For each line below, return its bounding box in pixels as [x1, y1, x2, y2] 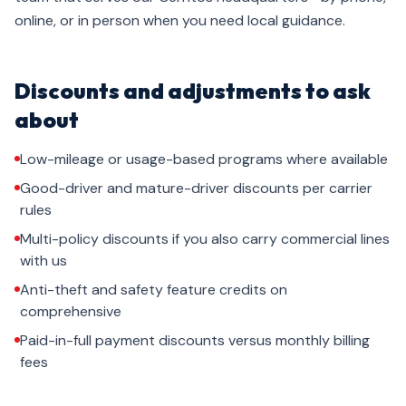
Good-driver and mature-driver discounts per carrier [20, 179, 372, 198]
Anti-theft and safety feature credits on [20, 280, 287, 299]
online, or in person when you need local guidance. [14, 11, 345, 30]
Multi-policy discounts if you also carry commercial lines [20, 229, 390, 248]
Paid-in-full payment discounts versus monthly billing [20, 331, 370, 350]
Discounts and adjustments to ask [14, 77, 371, 104]
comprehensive [20, 302, 121, 321]
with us [20, 251, 67, 270]
